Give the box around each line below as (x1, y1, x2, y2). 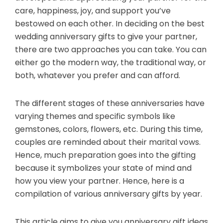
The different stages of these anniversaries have (15, 98, 205, 110)
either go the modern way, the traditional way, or (15, 57, 206, 69)
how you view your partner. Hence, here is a (15, 175, 184, 187)
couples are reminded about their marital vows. (15, 136, 201, 148)
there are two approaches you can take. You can (15, 44, 207, 56)
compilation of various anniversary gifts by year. (15, 188, 202, 200)
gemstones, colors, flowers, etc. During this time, (15, 123, 203, 135)
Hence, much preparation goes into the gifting (15, 149, 196, 161)
